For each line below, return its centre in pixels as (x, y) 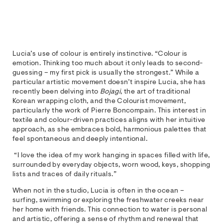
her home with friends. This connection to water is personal (110, 210)
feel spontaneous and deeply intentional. (80, 139)
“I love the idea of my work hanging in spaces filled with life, (111, 156)
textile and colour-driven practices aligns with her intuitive (109, 120)
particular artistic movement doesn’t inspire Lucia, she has (109, 82)
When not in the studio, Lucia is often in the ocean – (99, 191)
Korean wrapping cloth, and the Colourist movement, (99, 101)
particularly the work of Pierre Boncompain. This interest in (109, 111)
